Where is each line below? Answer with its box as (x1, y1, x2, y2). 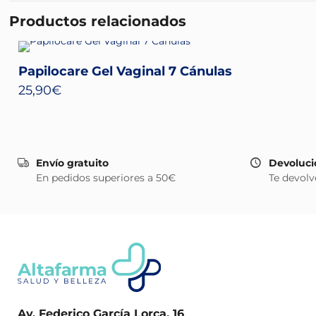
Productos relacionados (9, 13, 186, 30)
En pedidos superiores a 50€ (36, 171, 176, 184)
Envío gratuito (36, 157, 109, 169)
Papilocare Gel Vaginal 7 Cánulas (18, 63, 233, 79)
